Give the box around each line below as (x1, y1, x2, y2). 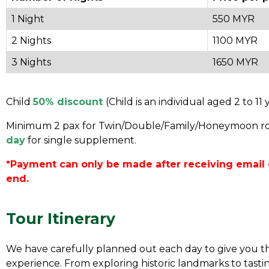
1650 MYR (213, 56, 258, 68)
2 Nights (11, 35, 51, 46)
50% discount (33, 96, 106, 107)
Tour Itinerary (6, 210, 115, 228)
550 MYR (213, 13, 255, 25)
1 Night (11, 13, 44, 25)
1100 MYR (213, 35, 258, 46)
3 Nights (11, 56, 51, 68)
